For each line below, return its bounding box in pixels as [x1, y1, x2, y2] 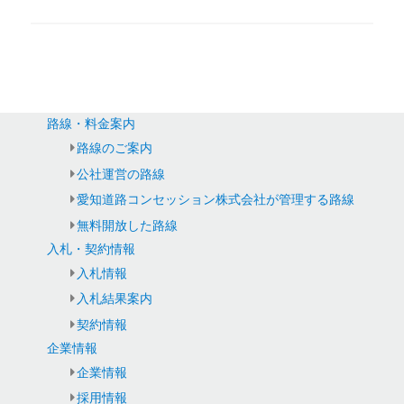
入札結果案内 [76, 291, 152, 307]
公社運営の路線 [76, 166, 165, 181]
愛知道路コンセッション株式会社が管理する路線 [76, 192, 354, 207]
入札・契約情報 [47, 241, 136, 256]
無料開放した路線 [76, 217, 178, 233]
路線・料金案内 [47, 116, 136, 132]
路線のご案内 [76, 141, 152, 156]
